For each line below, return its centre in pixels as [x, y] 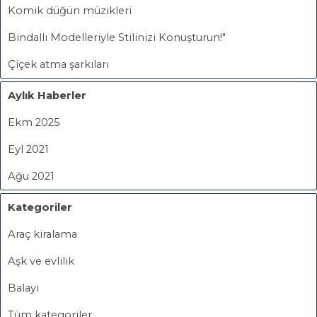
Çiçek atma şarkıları [58, 64]
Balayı [23, 288]
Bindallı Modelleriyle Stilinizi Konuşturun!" [117, 37]
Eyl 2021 [28, 149]
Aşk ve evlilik [41, 261]
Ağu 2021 [31, 176]
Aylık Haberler [47, 95]
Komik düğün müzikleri [70, 10]
